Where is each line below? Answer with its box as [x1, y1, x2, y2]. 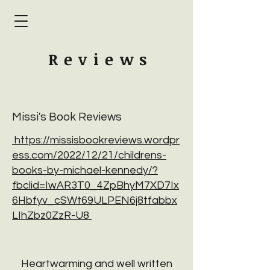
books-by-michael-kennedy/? [12, 165, 158, 176]
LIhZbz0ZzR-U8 [12, 210, 92, 221]
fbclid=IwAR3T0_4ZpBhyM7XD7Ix [12, 180, 179, 191]
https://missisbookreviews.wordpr [12, 134, 180, 146]
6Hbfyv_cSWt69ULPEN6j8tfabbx [12, 195, 177, 206]
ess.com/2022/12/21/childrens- [12, 149, 166, 161]
